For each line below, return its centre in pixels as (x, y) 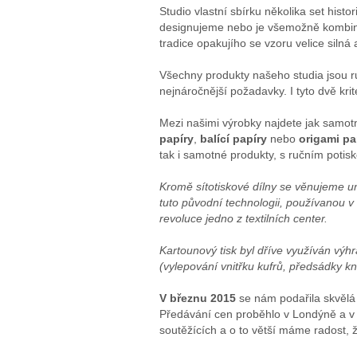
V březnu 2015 (197, 298)
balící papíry (233, 139)
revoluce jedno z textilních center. (243, 218)
